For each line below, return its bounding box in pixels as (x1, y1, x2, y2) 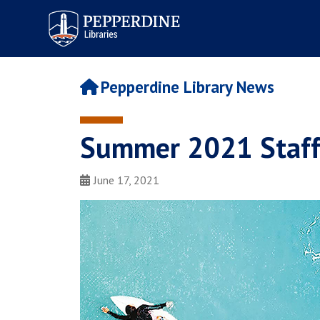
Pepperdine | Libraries (39, 5, 154, 21)
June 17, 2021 (94, 173, 159, 188)
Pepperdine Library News (100, 76, 274, 98)
